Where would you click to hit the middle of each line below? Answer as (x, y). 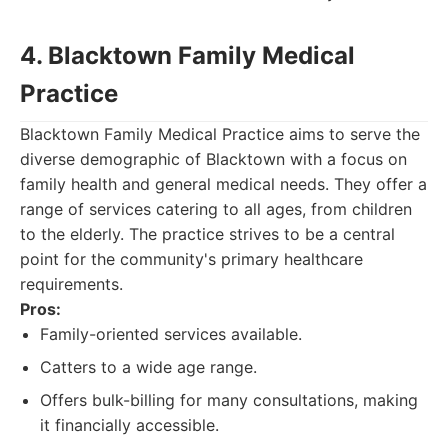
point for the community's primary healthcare (191, 259)
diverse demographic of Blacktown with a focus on (213, 159)
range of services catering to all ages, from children (216, 209)
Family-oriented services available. (171, 334)
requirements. (71, 284)
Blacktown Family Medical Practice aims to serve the (220, 134)
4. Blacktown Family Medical (187, 55)
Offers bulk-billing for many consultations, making (229, 400)
